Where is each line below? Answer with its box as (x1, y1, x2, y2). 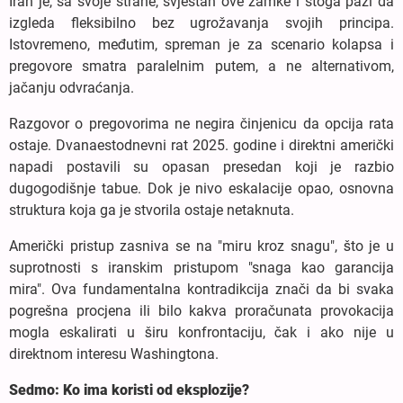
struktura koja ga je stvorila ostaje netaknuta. (9, 201, 294, 219)
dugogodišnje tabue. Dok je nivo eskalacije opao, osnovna (9, 179, 394, 197)
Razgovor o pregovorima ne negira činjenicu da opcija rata (9, 114, 394, 132)
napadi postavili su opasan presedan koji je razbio (9, 157, 394, 175)
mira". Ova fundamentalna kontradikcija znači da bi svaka (9, 280, 394, 298)
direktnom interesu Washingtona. (9, 345, 219, 363)
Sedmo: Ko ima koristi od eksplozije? (9, 381, 249, 399)
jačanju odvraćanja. (9, 78, 134, 96)
